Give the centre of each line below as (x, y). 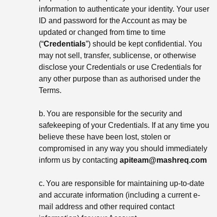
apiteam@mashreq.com (163, 160)
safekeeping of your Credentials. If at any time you (124, 125)
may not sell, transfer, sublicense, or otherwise (117, 55)
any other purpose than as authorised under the (120, 78)
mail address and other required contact (107, 206)
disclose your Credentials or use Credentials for (120, 67)
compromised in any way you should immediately (123, 148)
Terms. (50, 90)
